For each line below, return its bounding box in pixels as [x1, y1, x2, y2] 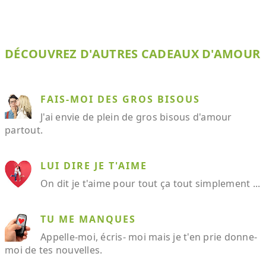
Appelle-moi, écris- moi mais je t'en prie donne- [40, 230, 257, 243]
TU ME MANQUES [40, 212, 136, 226]
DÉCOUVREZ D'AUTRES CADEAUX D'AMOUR [5, 45, 261, 62]
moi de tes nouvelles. [5, 243, 103, 256]
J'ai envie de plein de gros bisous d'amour [40, 110, 232, 123]
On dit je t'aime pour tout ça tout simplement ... [40, 176, 261, 190]
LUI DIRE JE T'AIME [40, 159, 147, 172]
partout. [5, 123, 43, 137]
